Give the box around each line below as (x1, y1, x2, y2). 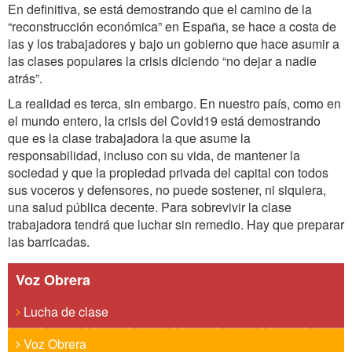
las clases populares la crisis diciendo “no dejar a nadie (8, 52, 317, 70)
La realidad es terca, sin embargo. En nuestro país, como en (8, 94, 341, 112)
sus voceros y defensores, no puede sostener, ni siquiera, (8, 181, 326, 199)
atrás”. (8, 69, 42, 87)
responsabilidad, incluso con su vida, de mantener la (8, 146, 300, 164)
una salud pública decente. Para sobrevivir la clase (8, 198, 291, 216)
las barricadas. (8, 233, 90, 251)
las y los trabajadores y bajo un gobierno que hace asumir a (8, 35, 339, 53)
